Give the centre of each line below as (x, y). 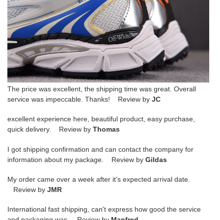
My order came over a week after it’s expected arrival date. (99, 179)
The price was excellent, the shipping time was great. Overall (102, 89)
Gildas (156, 159)
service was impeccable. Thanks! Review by (80, 99)
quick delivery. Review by (50, 129)
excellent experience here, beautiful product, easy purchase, (101, 119)
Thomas (106, 129)
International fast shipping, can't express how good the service (104, 209)
